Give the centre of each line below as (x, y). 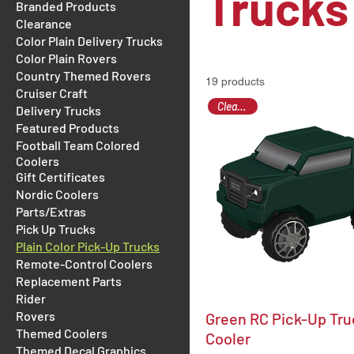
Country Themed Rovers (83, 75)
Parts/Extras (51, 211)
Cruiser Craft (52, 92)
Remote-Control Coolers (84, 263)
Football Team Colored (78, 145)
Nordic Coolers (57, 194)
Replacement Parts (69, 281)
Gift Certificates (60, 176)
